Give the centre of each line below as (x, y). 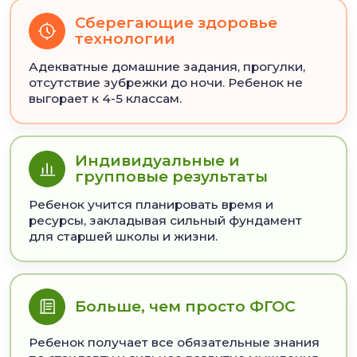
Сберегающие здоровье (176, 23)
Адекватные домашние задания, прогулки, (167, 67)
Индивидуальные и (157, 161)
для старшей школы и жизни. (123, 237)
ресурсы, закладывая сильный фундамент (165, 221)
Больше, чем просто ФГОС (185, 307)
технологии (125, 39)
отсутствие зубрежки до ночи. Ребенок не (165, 83)
